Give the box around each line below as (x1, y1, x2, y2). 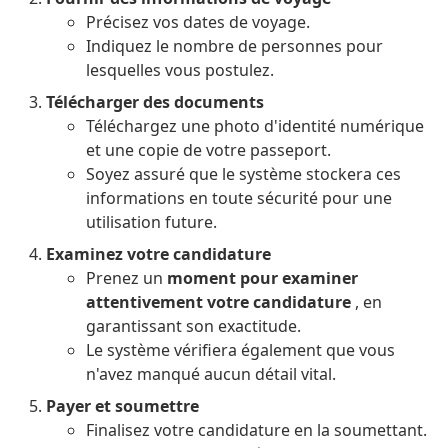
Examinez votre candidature (45, 242, 271, 265)
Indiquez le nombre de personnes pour (85, 34, 383, 57)
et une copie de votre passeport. (85, 138, 331, 161)
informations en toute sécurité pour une (85, 186, 392, 209)
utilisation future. (85, 210, 217, 233)
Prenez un (85, 266, 167, 289)
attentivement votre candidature (85, 290, 351, 313)
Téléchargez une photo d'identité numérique (85, 114, 424, 137)
